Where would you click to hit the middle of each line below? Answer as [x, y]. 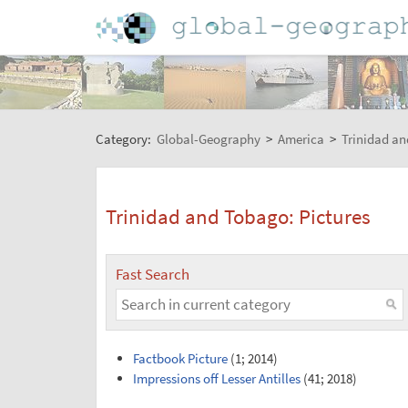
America [301, 138]
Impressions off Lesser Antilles [217, 378]
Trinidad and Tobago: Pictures [238, 217]
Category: [124, 138]
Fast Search [152, 274]
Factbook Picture [181, 358]
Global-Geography [208, 138]
